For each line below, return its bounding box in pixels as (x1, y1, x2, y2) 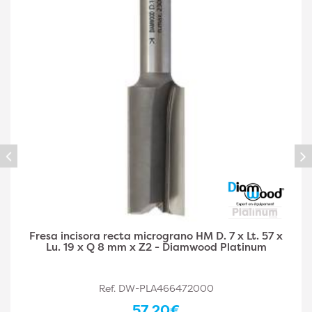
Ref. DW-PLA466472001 (101, 281, 213, 295)
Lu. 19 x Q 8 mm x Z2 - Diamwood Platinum (46, 240, 267, 254)
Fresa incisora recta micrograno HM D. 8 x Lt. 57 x (29, 228, 285, 243)
